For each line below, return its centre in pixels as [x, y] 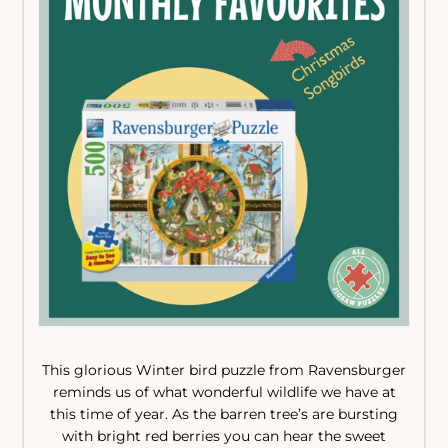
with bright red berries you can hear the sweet [224, 435]
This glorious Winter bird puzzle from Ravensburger [224, 369]
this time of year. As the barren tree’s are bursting [224, 413]
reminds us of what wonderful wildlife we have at [224, 391]
